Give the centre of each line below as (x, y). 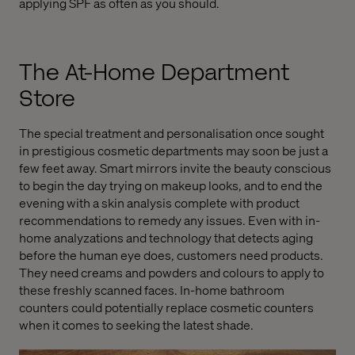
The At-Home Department (154, 72)
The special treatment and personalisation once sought (172, 132)
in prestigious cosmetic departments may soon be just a (174, 150)
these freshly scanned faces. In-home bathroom (152, 289)
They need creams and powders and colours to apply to (172, 272)
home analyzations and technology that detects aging (166, 237)
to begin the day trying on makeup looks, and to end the (171, 185)
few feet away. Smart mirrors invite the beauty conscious (175, 167)
